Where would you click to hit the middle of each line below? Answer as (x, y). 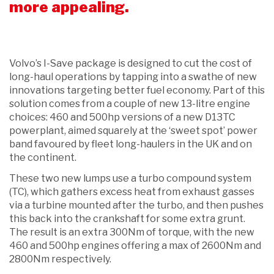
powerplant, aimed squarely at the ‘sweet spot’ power (133, 130)
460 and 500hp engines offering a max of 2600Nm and (135, 245)
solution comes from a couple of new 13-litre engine (130, 103)
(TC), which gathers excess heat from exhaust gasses (132, 191)
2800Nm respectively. (60, 259)
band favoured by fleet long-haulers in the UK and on (131, 144)
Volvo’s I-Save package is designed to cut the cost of (131, 63)
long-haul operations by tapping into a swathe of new (133, 76)
